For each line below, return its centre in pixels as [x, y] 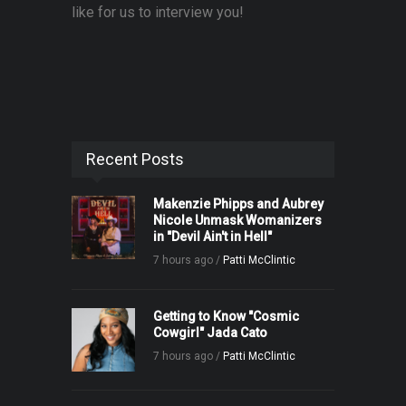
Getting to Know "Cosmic [226, 317]
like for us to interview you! [158, 13]
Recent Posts [135, 159]
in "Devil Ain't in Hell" [213, 237]
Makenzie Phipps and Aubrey [238, 204]
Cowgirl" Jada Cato [210, 333]
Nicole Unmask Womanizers [237, 221]
